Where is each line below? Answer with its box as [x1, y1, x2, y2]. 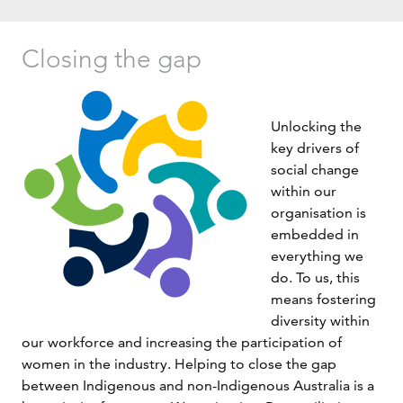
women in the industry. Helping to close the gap [22, 355, 336, 373]
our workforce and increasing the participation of [22, 334, 342, 352]
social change [271, 161, 359, 179]
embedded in [271, 226, 359, 244]
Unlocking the [271, 118, 362, 136]
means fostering [271, 291, 376, 309]
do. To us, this [271, 269, 360, 287]
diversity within [271, 312, 370, 330]
